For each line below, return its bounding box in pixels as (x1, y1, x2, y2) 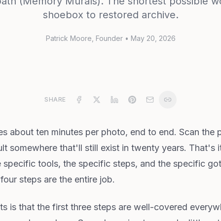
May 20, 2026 (130, 34, 176, 42)
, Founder (91, 34, 123, 42)
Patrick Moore (45, 34, 92, 42)
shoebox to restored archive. (42, 9, 179, 21)
